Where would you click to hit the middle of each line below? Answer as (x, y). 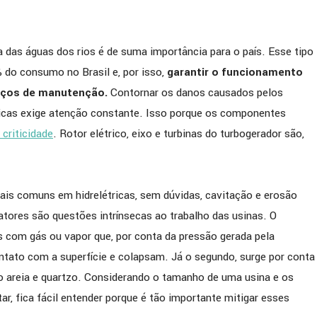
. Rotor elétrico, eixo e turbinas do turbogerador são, (179, 134)
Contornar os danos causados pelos (195, 93)
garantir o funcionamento (235, 72)
